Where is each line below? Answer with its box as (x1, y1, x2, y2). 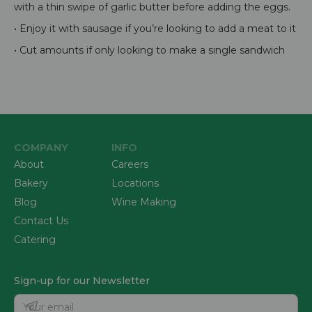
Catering (14, 233, 56, 246)
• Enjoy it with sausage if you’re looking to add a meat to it (14, 22, 296, 35)
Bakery (14, 176, 48, 189)
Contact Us (14, 214, 68, 227)
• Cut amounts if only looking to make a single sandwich (14, 43, 285, 56)
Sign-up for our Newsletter (14, 274, 150, 287)
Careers (111, 157, 148, 171)
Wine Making (111, 195, 176, 208)
